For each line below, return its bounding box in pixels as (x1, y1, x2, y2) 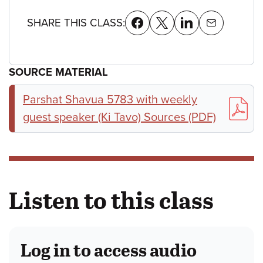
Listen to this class (9, 183, 214, 216)
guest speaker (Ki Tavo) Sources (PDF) (23, 110, 216, 124)
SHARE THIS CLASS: (27, 16, 125, 29)
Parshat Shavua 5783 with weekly (23, 92, 197, 107)
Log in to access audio (21, 237, 197, 262)
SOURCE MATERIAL (9, 65, 108, 79)
